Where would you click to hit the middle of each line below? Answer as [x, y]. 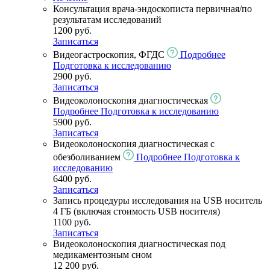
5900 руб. [72, 122]
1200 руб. [72, 30]
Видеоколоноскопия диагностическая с [134, 143]
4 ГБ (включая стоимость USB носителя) [137, 211]
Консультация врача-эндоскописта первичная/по [152, 8]
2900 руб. [72, 76]
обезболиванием [88, 157]
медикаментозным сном [102, 254]
